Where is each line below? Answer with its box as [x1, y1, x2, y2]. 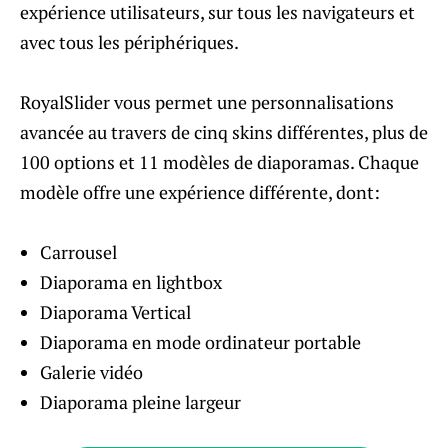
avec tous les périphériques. [20, 30, 239, 55]
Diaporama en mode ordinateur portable [40, 330, 361, 355]
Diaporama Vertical [40, 300, 191, 325]
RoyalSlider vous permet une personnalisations [20, 90, 394, 115]
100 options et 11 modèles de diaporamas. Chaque [20, 150, 419, 175]
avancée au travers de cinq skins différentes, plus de [20, 120, 428, 145]
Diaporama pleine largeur [40, 390, 241, 415]
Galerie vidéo [40, 360, 143, 385]
